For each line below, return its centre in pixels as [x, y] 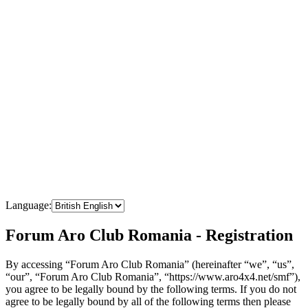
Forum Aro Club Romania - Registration [149, 235]
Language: [29, 205]
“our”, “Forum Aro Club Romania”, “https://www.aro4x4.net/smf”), [153, 276]
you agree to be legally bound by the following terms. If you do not [151, 289]
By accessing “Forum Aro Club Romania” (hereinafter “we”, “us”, [150, 264]
